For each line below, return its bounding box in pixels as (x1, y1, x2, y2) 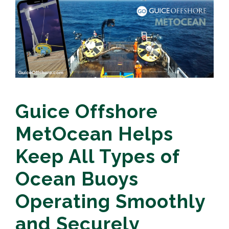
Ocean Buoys (15, 168, 139, 191)
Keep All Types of (15, 145, 179, 168)
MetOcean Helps (15, 123, 173, 146)
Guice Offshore (15, 100, 158, 123)
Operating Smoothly (15, 190, 205, 213)
